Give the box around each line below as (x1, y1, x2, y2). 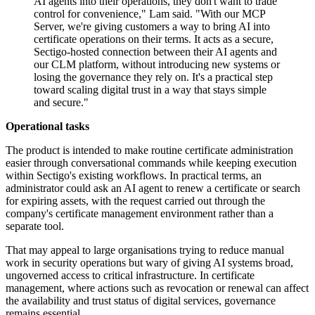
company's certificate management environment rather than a (6, 207, 274, 220)
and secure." (34, 96, 89, 109)
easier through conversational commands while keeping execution (6, 157, 297, 169)
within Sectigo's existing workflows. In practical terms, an (6, 169, 262, 182)
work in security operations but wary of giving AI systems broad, (6, 257, 293, 269)
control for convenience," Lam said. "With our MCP (34, 8, 265, 20)
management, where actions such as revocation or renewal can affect (6, 282, 309, 295)
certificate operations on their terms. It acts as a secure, (34, 33, 274, 46)
